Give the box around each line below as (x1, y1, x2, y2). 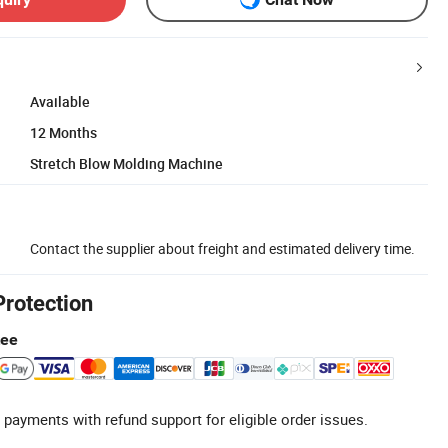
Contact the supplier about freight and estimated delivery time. (30, 238, 415, 258)
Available (30, 91, 90, 111)
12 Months (30, 122, 97, 142)
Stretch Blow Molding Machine (30, 153, 223, 173)
